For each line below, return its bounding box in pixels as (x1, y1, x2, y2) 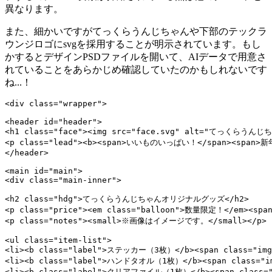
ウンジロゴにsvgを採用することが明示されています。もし (5, 39, 261, 50)
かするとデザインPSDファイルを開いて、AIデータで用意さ (5, 52, 267, 63)
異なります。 (5, 4, 63, 15)
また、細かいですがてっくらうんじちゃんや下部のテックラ (5, 26, 267, 37)
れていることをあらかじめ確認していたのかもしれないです (5, 64, 267, 75)
